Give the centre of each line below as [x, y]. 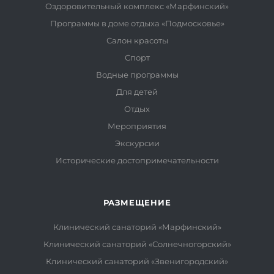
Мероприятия [137, 126]
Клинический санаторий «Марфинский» [137, 227]
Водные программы [137, 74]
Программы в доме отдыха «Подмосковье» [137, 23]
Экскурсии [137, 143]
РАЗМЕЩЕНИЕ [137, 202]
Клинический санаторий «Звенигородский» [137, 261]
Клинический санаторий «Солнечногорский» [137, 244]
